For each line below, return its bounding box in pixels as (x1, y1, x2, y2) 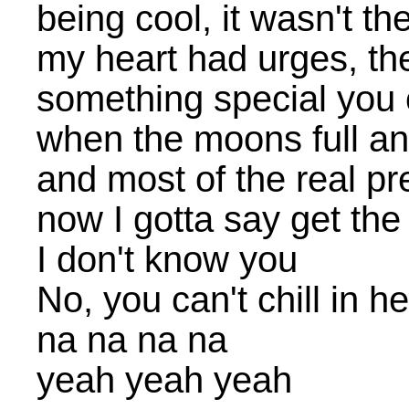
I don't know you (37, 239, 298, 279)
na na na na (37, 320, 227, 360)
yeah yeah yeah (37, 360, 292, 400)
